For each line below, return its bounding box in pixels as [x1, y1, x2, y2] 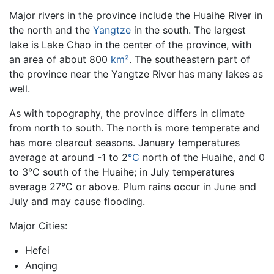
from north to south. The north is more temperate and [9, 121, 260, 134]
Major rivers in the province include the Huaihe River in [9, 9, 262, 21]
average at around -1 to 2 [9, 150, 128, 163]
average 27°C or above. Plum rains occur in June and [9, 180, 256, 193]
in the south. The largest [131, 23, 246, 36]
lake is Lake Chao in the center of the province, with [9, 38, 251, 51]
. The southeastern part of [129, 53, 250, 65]
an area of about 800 [9, 53, 111, 65]
